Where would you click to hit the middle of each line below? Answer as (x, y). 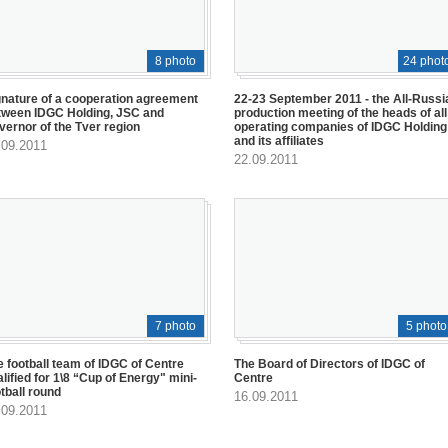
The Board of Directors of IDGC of (329, 363)
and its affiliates (279, 141)
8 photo (175, 61)
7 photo (175, 325)
